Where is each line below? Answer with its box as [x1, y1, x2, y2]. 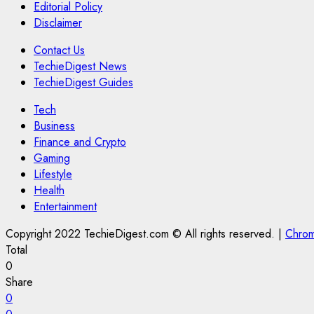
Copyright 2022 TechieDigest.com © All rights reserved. [6, 226, 278, 243]
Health [34, 182, 64, 199]
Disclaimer [34, 15, 82, 32]
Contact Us [34, 42, 85, 59]
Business [34, 118, 75, 135]
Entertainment [34, 198, 97, 215]
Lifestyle [34, 166, 72, 183]
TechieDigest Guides [34, 74, 133, 91]
